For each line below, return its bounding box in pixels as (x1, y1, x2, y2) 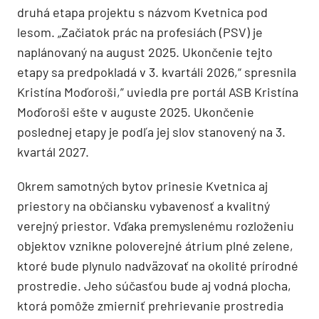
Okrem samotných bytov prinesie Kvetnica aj (17, 178, 268, 194)
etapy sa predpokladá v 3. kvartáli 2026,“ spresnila (17, 64, 296, 80)
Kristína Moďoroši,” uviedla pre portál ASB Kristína (17, 84, 298, 100)
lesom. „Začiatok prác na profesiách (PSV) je (17, 24, 263, 41)
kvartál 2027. (17, 144, 89, 160)
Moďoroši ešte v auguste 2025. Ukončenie (17, 104, 254, 120)
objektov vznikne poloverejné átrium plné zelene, (17, 238, 293, 254)
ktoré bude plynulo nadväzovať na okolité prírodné (17, 258, 298, 274)
